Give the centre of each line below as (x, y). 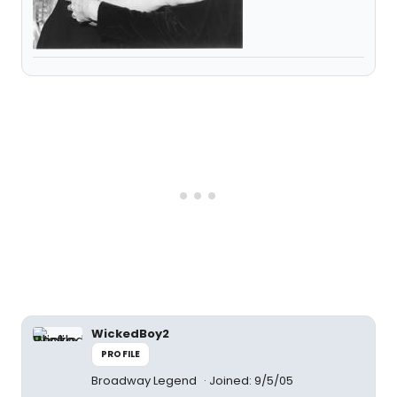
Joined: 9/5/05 (251, 380)
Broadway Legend (145, 380)
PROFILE (121, 354)
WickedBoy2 (130, 333)
